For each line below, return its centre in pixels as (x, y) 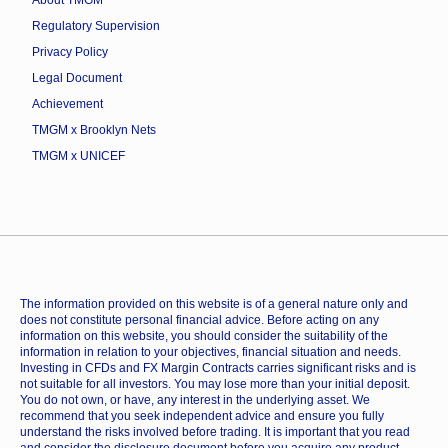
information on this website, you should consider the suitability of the (204, 336)
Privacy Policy (70, 52)
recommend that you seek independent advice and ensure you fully (202, 416)
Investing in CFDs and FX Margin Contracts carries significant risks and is (218, 368)
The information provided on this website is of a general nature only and (214, 304)
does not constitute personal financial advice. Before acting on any (199, 320)
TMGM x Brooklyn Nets (94, 130)
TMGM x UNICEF (78, 156)
